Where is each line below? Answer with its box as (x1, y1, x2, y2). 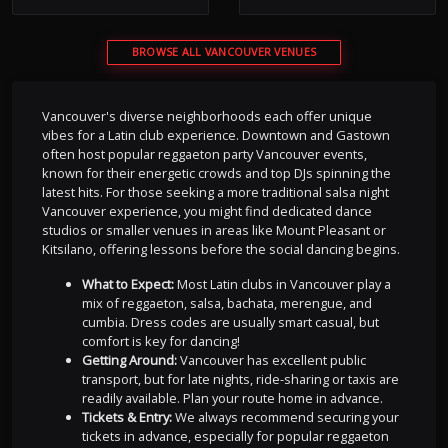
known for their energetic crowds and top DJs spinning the (41, 164, 391, 183)
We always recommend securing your (171, 408, 399, 427)
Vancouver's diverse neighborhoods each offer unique (41, 107, 372, 126)
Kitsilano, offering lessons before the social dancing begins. (41, 240, 400, 259)
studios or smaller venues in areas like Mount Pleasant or (41, 221, 386, 240)
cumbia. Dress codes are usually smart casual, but (81, 313, 379, 332)
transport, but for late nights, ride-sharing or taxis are (81, 370, 399, 389)
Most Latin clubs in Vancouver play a (173, 275, 391, 294)
